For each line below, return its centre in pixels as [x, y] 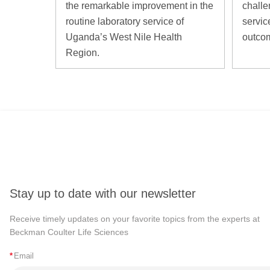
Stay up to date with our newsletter [103, 194]
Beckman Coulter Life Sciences [69, 232]
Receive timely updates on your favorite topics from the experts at [135, 219]
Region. [83, 52]
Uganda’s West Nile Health [124, 37]
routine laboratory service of [125, 21]
